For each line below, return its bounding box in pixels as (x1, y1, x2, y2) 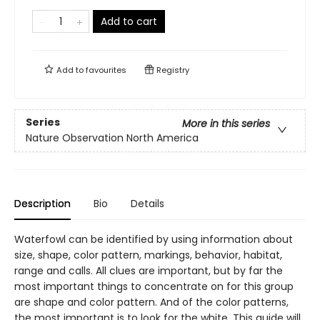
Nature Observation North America (26, 131, 199, 146)
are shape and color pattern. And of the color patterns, (14, 295, 289, 309)
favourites (86, 64, 126, 76)
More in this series (182, 116, 270, 131)
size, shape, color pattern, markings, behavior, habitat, (14, 248, 282, 262)
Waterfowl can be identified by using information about (14, 232, 293, 246)
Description (14, 196, 71, 211)
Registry (154, 64, 189, 76)
